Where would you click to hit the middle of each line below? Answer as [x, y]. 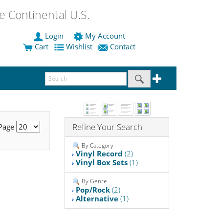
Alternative [97, 199]
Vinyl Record [99, 154]
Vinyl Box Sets [102, 163]
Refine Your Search [108, 127]
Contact [123, 47]
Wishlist [79, 47]
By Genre [94, 181]
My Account [105, 36]
